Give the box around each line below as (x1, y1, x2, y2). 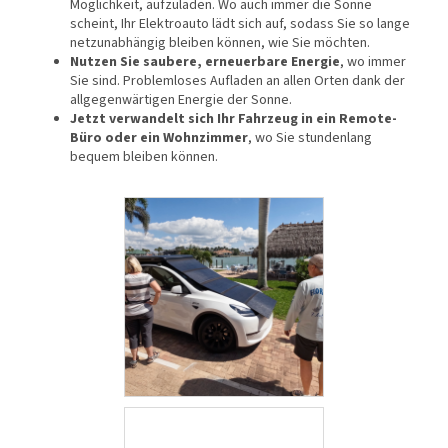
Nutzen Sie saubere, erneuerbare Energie (70, 52, 340, 73)
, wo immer (340, 52, 406, 73)
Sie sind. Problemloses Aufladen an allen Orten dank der (70, 71, 405, 92)
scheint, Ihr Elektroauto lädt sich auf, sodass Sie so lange (70, 14, 410, 35)
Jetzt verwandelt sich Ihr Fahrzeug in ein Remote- (70, 109, 397, 130)
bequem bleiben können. (70, 147, 218, 168)
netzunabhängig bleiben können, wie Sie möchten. (70, 33, 370, 54)
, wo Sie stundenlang (248, 128, 372, 149)
